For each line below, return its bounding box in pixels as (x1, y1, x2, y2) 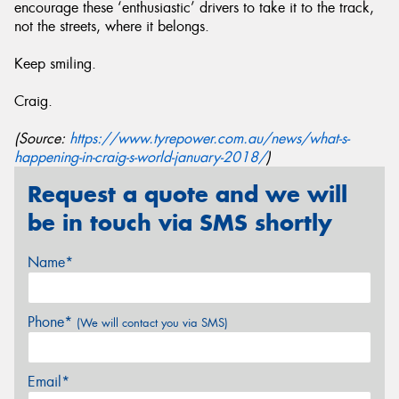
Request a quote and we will (28, 180, 347, 208)
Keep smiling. (14, 54, 96, 73)
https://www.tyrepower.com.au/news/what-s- (69, 129, 349, 148)
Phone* (28, 312, 77, 331)
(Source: (14, 129, 69, 148)
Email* (28, 371, 69, 391)
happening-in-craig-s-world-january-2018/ (14, 148, 266, 167)
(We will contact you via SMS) (77, 314, 228, 330)
